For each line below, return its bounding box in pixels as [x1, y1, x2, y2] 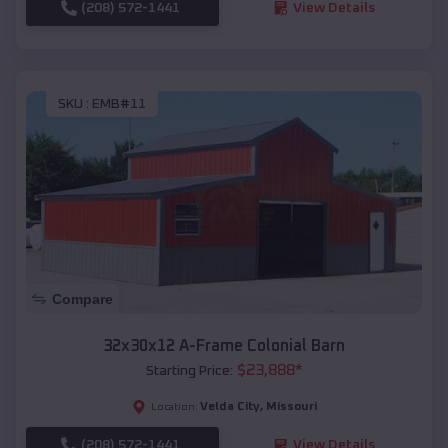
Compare [52, 291, 113, 308]
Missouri [265, 401, 317, 414]
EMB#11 [92, 97, 146, 112]
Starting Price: [145, 364, 233, 379]
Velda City [199, 401, 260, 414]
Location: [150, 402, 198, 413]
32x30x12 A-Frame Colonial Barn [103, 338, 345, 355]
